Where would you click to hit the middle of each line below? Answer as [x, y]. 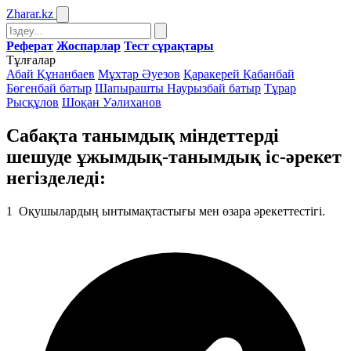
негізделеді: [56, 177]
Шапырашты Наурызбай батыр [178, 88]
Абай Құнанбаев [51, 74]
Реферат [30, 46]
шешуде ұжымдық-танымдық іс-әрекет [174, 156]
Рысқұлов [33, 102]
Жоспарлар [89, 46]
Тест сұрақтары [169, 46]
